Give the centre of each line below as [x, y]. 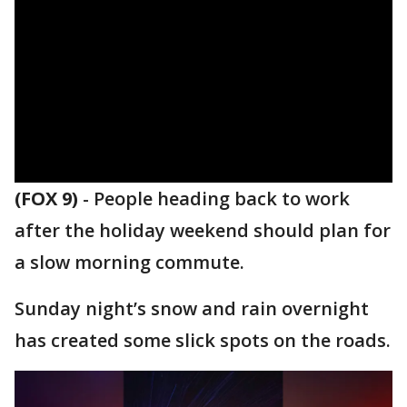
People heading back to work [222, 199]
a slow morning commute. [129, 262]
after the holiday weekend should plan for [203, 230]
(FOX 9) [46, 199]
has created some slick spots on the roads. [203, 340]
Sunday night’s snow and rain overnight [192, 308]
